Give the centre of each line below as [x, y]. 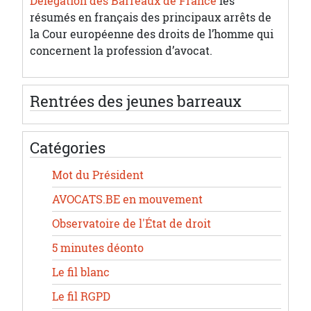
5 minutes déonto [98, 247]
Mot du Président [98, 175]
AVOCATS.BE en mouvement [127, 199]
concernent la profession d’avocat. [121, 50]
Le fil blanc [81, 272]
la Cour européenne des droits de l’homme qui [152, 34]
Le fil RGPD [81, 296]
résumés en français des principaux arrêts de [151, 17]
